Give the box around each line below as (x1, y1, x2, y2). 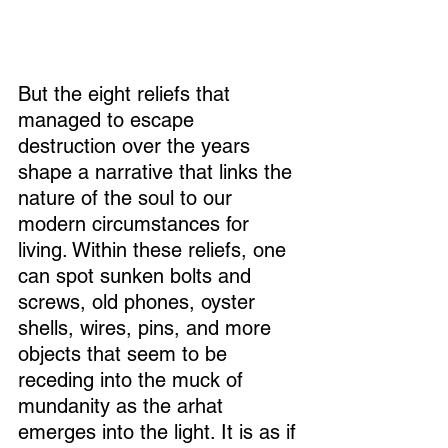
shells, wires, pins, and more (18, 316, 277, 341)
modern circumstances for (18, 212, 255, 237)
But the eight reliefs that (18, 82, 236, 107)
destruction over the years (18, 134, 256, 159)
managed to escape (18, 108, 200, 133)
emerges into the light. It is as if (18, 420, 302, 445)
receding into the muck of (18, 368, 249, 393)
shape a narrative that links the (18, 160, 298, 185)
